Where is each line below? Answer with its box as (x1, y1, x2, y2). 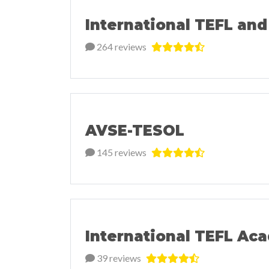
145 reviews (95, 147, 147, 158)
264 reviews (95, 41, 147, 52)
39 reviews (95, 252, 141, 264)
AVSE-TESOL (85, 122, 184, 139)
